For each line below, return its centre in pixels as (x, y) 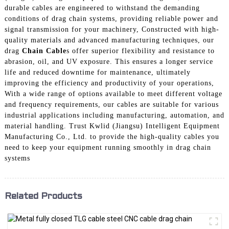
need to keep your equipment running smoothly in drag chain (108, 147)
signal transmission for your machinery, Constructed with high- (112, 29)
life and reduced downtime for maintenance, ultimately (97, 72)
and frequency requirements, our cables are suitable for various (111, 104)
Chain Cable (44, 51)
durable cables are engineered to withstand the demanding (102, 8)
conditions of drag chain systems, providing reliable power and (111, 18)
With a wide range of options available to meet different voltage (113, 94)
